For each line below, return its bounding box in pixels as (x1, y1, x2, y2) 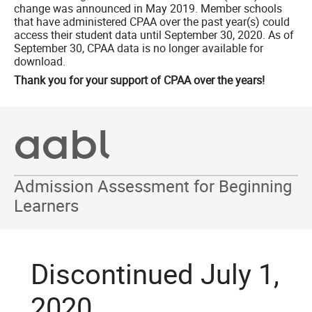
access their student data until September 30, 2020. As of (14, 27, 294, 42)
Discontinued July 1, (31, 255, 279, 292)
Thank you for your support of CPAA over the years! (14, 72, 265, 88)
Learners (14, 194, 79, 217)
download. (14, 54, 65, 69)
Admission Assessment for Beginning (14, 175, 292, 197)
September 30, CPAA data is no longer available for (14, 40, 263, 56)
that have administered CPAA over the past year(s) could (14, 14, 290, 29)
